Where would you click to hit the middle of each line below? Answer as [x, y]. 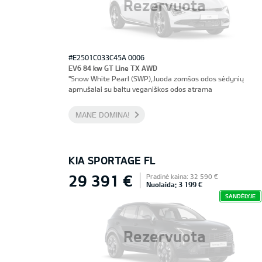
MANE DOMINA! [103, 115]
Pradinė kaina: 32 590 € [182, 176]
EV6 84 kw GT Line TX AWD [113, 68]
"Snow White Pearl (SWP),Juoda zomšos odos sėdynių [156, 78]
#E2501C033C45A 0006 [106, 57]
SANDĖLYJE [240, 196]
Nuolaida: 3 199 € [174, 184]
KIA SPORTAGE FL [112, 160]
